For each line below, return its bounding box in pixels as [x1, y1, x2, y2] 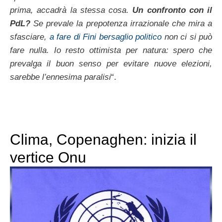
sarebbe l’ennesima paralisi [10, 72, 111, 82]
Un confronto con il [132, 5, 212, 15]
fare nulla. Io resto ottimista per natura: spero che [10, 45, 212, 55]
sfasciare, [10, 32, 50, 42]
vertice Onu [10, 149, 86, 166]
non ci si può [164, 32, 212, 42]
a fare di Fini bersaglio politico [49, 32, 165, 42]
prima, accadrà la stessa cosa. [10, 5, 133, 15]
